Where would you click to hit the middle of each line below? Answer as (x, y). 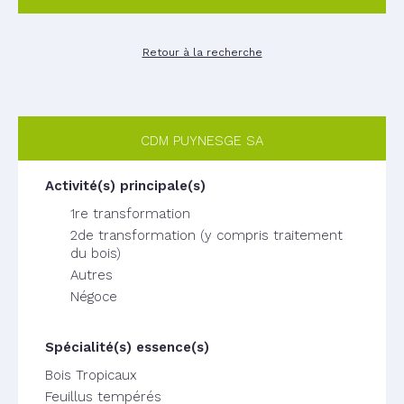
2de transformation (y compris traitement (207, 235)
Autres (92, 275)
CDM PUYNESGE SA (202, 141)
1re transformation (130, 214)
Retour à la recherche (202, 52)
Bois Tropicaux (91, 375)
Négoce (94, 297)
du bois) (96, 253)
